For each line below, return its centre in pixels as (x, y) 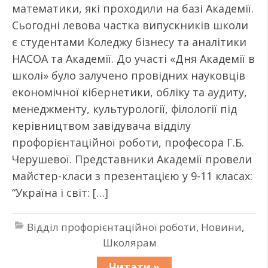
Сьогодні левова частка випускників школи (130, 25)
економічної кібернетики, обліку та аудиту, (130, 92)
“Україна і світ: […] (60, 193)
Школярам (130, 243)
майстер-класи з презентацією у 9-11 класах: (132, 176)
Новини (221, 227)
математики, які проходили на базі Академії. (133, 8)
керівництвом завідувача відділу (101, 126)
